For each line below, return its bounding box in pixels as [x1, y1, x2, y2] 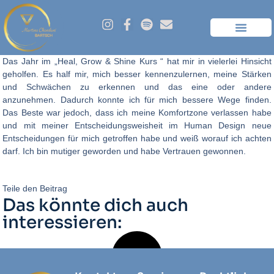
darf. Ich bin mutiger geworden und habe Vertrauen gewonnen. [2, 146, 246, 156]
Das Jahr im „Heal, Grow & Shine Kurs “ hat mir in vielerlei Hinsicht [2, 56, 272, 66]
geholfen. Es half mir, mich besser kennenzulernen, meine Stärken [2, 68, 272, 79]
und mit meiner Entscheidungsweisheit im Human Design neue [2, 120, 272, 130]
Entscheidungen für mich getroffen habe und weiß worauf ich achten [2, 133, 272, 143]
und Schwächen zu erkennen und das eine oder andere [2, 81, 272, 92]
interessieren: [2, 212, 122, 234]
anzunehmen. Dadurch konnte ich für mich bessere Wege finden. [2, 94, 272, 105]
